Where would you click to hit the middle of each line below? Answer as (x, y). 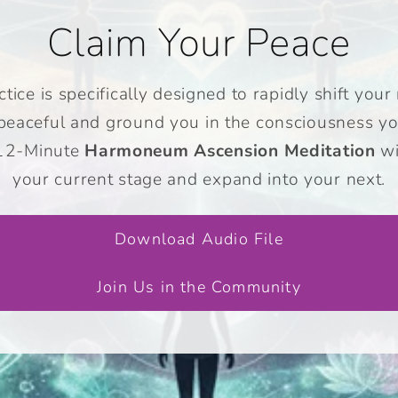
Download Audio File (199, 239)
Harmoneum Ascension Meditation (230, 151)
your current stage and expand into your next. (199, 180)
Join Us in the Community (199, 287)
